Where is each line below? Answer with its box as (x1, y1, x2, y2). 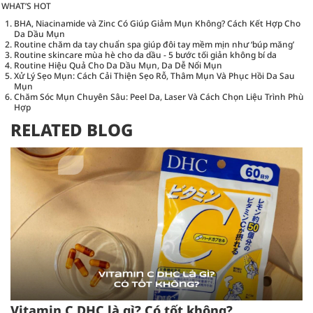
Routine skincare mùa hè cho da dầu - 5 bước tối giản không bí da (14, 49, 277, 61)
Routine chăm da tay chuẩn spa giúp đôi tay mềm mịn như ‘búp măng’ (14, 38, 294, 51)
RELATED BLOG (10, 118, 133, 142)
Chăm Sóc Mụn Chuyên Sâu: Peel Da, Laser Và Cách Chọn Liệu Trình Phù (14, 91, 304, 103)
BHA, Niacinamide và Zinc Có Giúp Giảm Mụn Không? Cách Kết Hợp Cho (14, 17, 300, 30)
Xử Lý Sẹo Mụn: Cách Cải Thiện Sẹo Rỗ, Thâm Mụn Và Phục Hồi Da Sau (14, 70, 295, 82)
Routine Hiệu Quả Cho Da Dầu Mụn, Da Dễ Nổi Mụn (14, 59, 222, 72)
